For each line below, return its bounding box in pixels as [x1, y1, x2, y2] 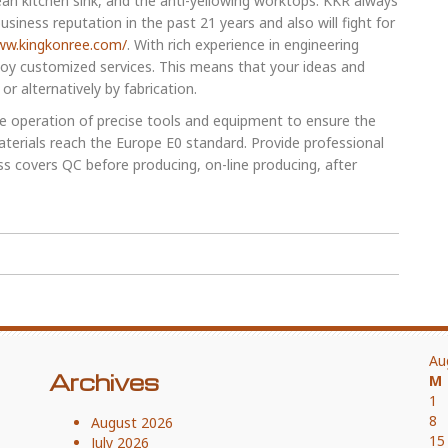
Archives [49, 368, 159, 396]
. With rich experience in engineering [127, 35, 359, 54]
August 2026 [91, 413, 173, 432]
